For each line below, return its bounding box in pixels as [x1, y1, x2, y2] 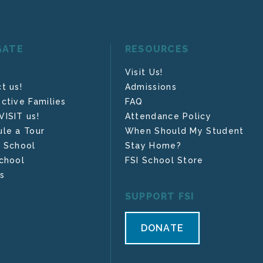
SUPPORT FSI [124, 191, 195, 203]
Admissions [124, 82, 177, 92]
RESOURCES [124, 43, 189, 55]
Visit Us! [124, 68, 163, 77]
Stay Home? [124, 141, 181, 151]
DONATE [140, 222, 184, 234]
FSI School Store [124, 156, 204, 166]
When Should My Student [124, 126, 244, 136]
